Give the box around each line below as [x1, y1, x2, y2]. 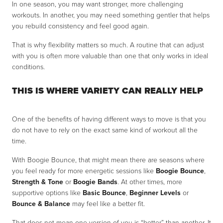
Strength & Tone [12, 176, 63, 187]
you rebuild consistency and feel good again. [12, 20, 149, 31]
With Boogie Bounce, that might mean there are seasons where [12, 154, 205, 165]
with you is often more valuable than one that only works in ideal [12, 50, 208, 61]
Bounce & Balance [12, 198, 70, 209]
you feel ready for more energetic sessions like [12, 165, 156, 176]
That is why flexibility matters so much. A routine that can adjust [12, 39, 204, 50]
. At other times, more [117, 176, 182, 187]
